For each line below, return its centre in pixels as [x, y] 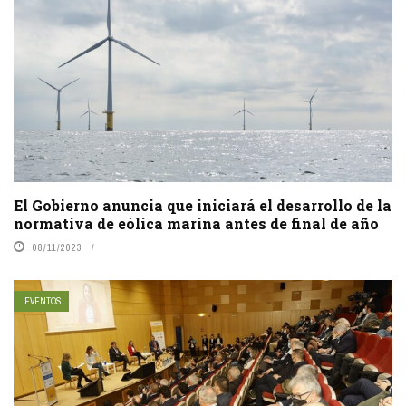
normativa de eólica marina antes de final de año [196, 223]
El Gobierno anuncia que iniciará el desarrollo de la [203, 205]
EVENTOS [43, 301]
